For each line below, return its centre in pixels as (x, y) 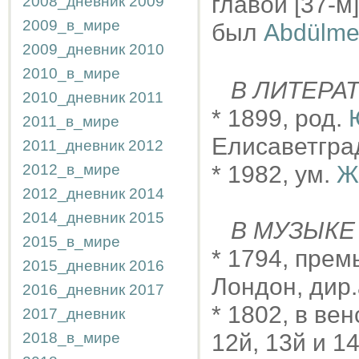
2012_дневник (74, 194)
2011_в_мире (71, 121)
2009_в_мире (71, 25)
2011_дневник (73, 145)
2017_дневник (74, 314)
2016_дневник (74, 290)
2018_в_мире (71, 338)
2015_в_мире (71, 242)
